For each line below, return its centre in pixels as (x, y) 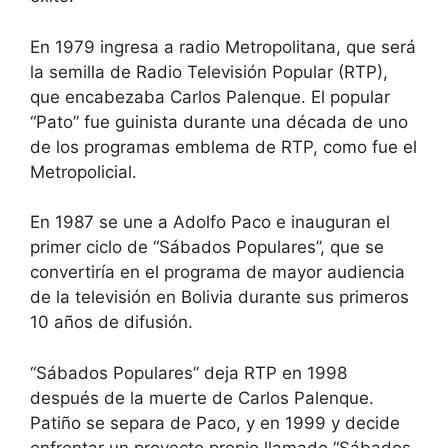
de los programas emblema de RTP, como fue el (223, 146)
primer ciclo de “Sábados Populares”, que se (207, 247)
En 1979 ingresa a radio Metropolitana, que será (223, 46)
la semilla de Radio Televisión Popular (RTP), (209, 71)
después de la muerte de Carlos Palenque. (202, 397)
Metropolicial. (83, 171)
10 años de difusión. (111, 322)
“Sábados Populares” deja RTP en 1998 (188, 372)
